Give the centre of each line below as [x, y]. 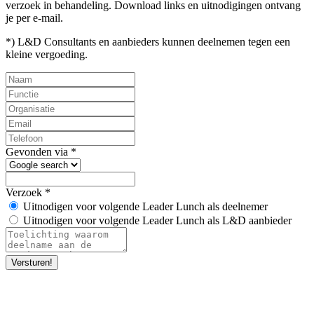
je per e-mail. [34, 18]
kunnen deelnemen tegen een [226, 42]
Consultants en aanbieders [103, 42]
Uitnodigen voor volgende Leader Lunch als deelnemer [145, 207]
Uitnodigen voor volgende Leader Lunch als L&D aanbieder [157, 221]
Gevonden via [38, 152]
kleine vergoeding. [47, 55]
